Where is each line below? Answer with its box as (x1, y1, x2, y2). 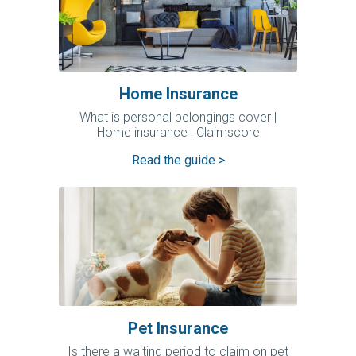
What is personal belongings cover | (79, 110, 277, 126)
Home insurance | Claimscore (96, 125, 260, 141)
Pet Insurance (128, 319, 228, 339)
